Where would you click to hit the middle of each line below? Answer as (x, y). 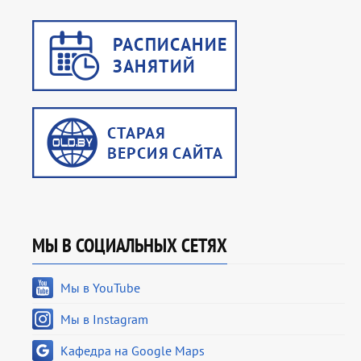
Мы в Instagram (104, 320)
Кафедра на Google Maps (133, 351)
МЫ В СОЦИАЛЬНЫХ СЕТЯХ (130, 246)
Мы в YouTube (100, 288)
